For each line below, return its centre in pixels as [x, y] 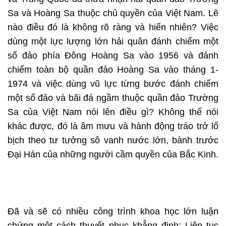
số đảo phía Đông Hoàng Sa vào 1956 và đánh [113, 56]
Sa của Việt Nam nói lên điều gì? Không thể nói [113, 112]
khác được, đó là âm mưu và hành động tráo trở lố [113, 126]
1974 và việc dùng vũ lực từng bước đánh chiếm [113, 84]
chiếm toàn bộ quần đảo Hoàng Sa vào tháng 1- [113, 70]
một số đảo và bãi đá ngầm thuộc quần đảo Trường [113, 98]
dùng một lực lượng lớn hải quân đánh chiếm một [113, 42]
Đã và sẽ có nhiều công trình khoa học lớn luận [113, 212]
